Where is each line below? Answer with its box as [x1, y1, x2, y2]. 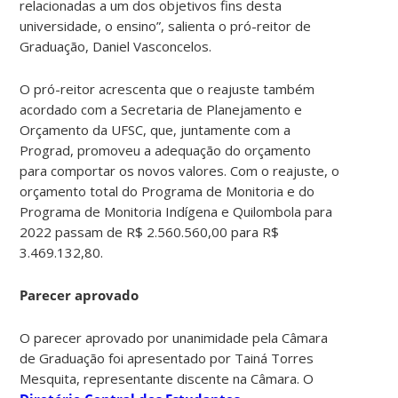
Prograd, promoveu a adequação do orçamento [20, 140, 312, 159]
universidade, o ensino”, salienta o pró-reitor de [20, 16, 312, 35]
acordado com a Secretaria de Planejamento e [20, 99, 303, 118]
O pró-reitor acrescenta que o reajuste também [20, 79, 315, 98]
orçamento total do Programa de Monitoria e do [20, 181, 315, 200]
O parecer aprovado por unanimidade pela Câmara [20, 328, 329, 346]
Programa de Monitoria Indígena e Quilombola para [20, 202, 333, 220]
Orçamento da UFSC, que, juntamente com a [20, 120, 291, 139]
